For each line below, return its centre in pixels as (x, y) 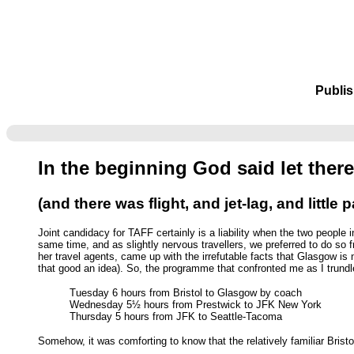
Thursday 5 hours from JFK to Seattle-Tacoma (176, 317)
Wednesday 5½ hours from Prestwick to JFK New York (196, 305)
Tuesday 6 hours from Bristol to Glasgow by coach (186, 293)
